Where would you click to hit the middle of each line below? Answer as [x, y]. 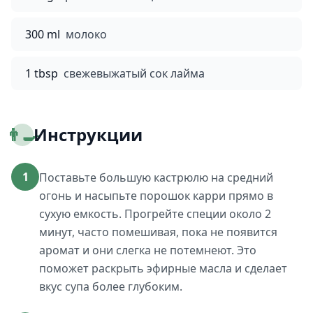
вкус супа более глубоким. [111, 286]
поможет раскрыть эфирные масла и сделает [163, 268]
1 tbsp [42, 73]
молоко [86, 34]
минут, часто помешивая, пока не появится [158, 232]
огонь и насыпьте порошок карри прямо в [156, 196]
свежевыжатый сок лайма [134, 73]
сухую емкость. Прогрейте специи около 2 [155, 214]
